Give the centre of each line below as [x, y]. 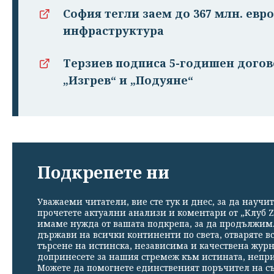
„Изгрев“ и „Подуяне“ [128, 80]
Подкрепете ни [103, 172]
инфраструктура [113, 30]
